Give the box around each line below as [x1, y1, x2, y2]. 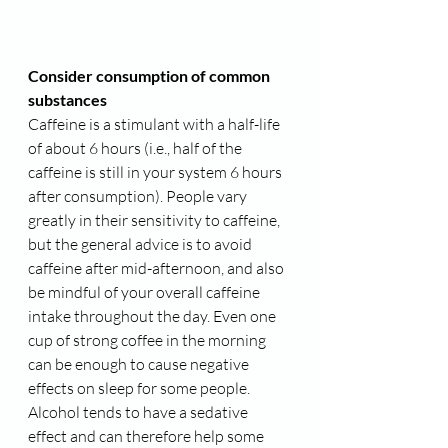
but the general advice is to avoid [28, 234, 255, 255]
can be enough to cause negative [28, 354, 252, 375]
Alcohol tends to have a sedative [28, 402, 251, 423]
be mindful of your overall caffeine [28, 282, 263, 303]
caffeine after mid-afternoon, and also [28, 258, 287, 279]
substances [28, 90, 107, 110]
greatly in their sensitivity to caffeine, [28, 210, 283, 231]
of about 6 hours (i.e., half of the [28, 138, 245, 159]
